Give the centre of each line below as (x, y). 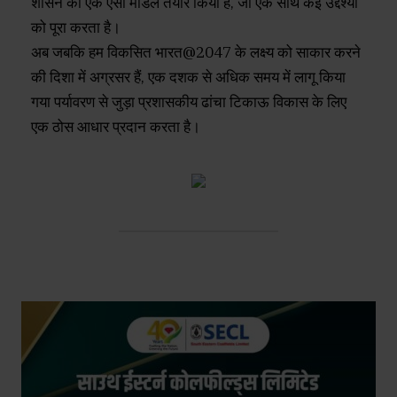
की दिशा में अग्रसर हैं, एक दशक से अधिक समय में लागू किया (188, 78)
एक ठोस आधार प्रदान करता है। (116, 127)
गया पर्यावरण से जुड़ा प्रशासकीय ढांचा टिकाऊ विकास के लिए (189, 102)
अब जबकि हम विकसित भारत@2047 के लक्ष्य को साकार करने (196, 53)
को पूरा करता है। (76, 28)
